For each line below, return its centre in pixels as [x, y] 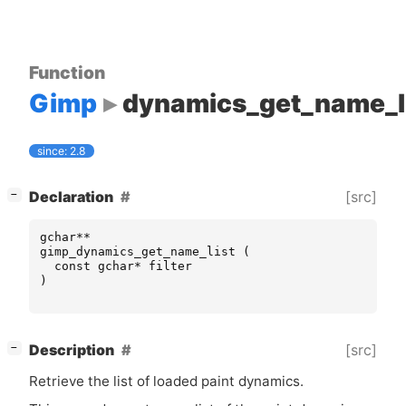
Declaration [71, 197]
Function [67, 72]
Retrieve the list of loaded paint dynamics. [166, 382]
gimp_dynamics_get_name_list [138, 252]
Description [72, 350]
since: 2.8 [62, 151]
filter [170, 266]
